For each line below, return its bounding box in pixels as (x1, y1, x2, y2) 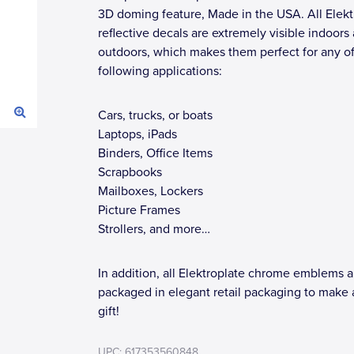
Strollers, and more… (98, 221, 210, 237)
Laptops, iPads (98, 126, 177, 142)
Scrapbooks (98, 164, 162, 180)
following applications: (98, 63, 222, 79)
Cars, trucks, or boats (98, 107, 213, 123)
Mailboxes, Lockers (98, 183, 203, 199)
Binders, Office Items (98, 145, 213, 161)
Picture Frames (98, 202, 180, 218)
